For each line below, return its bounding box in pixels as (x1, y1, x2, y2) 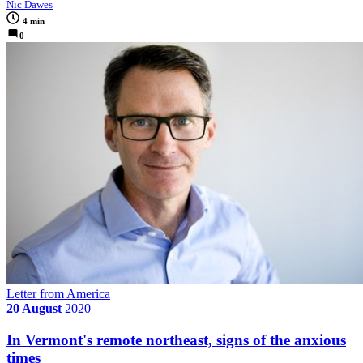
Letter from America (6, 287, 110, 301)
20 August (6, 301, 62, 316)
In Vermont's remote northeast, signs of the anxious (6, 331, 346, 348)
